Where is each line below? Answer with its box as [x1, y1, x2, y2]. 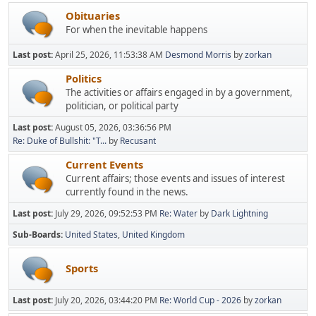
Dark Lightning [211, 207, 268, 219]
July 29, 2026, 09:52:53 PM [55, 207, 159, 219]
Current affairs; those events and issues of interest [66, 171, 285, 185]
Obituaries [66, 8, 120, 23]
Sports [66, 260, 98, 275]
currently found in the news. [66, 185, 188, 198]
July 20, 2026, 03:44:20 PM [55, 293, 159, 306]
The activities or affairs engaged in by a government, [66, 85, 293, 99]
